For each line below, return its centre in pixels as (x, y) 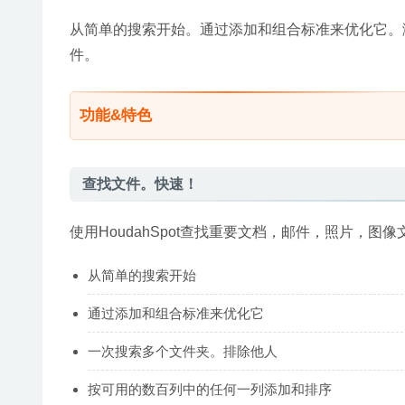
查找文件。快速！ (140, 184)
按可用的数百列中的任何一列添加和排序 (210, 389)
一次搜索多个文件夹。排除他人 (183, 351)
